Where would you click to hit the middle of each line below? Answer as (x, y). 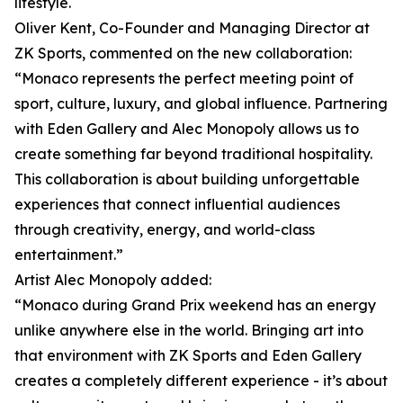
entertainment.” (69, 255)
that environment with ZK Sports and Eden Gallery (188, 355)
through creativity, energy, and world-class (165, 229)
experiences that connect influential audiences (177, 204)
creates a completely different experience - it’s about (201, 381)
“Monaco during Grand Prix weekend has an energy (195, 305)
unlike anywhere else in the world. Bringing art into (189, 330)
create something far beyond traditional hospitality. (193, 154)
